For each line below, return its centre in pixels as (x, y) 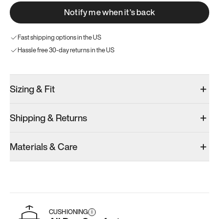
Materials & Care (44, 147)
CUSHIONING (69, 212)
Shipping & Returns (48, 118)
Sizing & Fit (32, 89)
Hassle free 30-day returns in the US (66, 50)
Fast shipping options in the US (59, 37)
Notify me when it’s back (109, 12)
